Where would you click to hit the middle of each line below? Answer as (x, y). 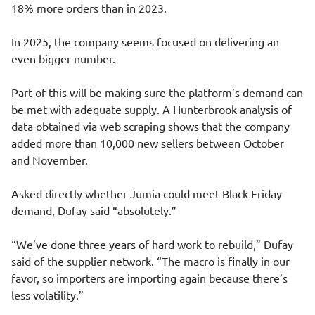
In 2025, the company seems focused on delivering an (145, 41)
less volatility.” (47, 295)
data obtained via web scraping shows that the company (150, 126)
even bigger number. (63, 58)
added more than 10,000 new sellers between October (148, 143)
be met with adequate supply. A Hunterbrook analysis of (152, 109)
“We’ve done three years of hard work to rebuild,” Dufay (152, 244)
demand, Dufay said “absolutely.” (94, 210)
